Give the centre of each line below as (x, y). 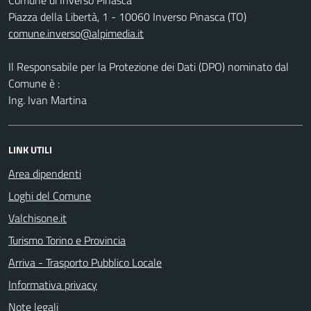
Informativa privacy (53, 284)
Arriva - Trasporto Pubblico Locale (85, 262)
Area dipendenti (45, 173)
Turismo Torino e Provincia (67, 240)
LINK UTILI (30, 149)
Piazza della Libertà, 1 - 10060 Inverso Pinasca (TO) (127, 16)
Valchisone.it (37, 218)
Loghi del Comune (50, 195)
